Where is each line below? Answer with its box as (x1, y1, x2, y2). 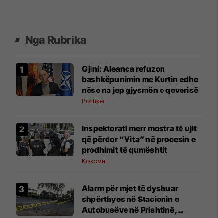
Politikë (82, 96, 104, 106)
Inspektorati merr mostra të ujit (82, 124, 197, 134)
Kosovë (82, 156, 106, 166)
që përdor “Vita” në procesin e (82, 134, 196, 145)
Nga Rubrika (25, 34, 87, 47)
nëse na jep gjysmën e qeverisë (82, 85, 198, 95)
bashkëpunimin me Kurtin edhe (82, 74, 199, 85)
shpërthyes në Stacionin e (82, 194, 179, 204)
